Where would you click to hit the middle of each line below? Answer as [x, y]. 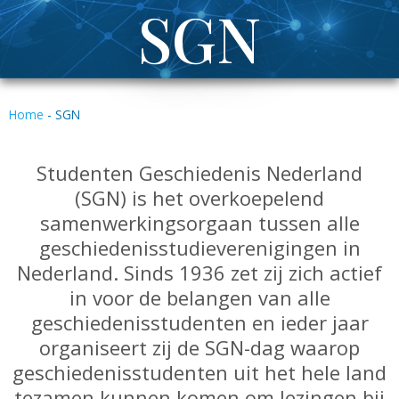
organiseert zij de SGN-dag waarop [199, 347]
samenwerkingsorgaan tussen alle [199, 222]
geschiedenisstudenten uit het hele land [199, 372]
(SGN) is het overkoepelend [199, 197]
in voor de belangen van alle [199, 297]
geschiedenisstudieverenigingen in [199, 247]
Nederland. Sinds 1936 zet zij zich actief [199, 272]
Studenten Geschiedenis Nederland [199, 172]
